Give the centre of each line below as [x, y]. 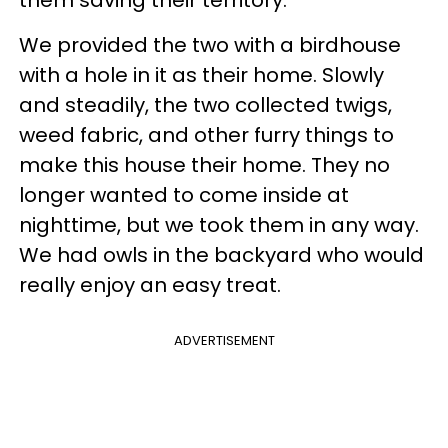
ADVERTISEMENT [224, 340]
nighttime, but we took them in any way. [219, 224]
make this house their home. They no [204, 164]
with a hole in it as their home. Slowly [201, 74]
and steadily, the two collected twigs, [205, 104]
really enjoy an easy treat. [150, 284]
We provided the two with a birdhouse [210, 44]
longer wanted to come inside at [184, 194]
